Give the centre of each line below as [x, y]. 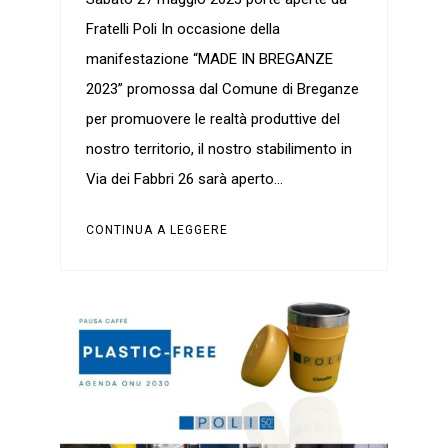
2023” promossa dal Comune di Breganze [222, 89]
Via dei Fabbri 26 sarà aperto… [184, 179]
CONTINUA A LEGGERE [156, 230]
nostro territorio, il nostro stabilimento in [218, 149]
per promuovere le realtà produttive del [212, 119]
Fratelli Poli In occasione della [182, 29]
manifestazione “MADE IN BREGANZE [209, 59]
